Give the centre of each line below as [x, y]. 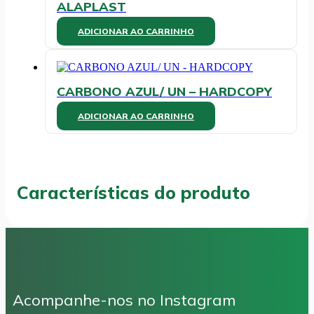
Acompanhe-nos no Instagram [124, 300]
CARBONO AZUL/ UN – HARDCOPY [164, 91]
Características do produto [134, 192]
